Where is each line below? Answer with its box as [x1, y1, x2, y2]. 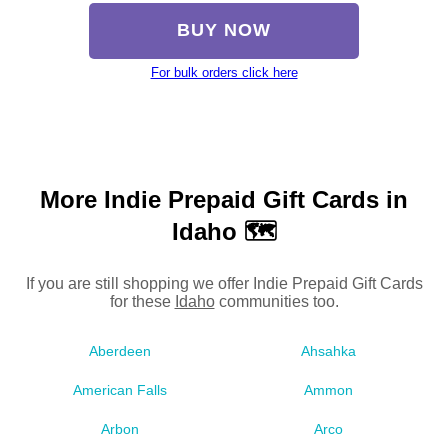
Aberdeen [88, 343, 151, 360]
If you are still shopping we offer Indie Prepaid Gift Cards [25, 275, 423, 293]
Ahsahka [300, 343, 356, 360]
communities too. [214, 293, 339, 311]
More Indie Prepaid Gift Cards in [40, 186, 408, 214]
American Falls [72, 382, 167, 399]
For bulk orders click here [150, 65, 298, 81]
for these [109, 293, 175, 311]
